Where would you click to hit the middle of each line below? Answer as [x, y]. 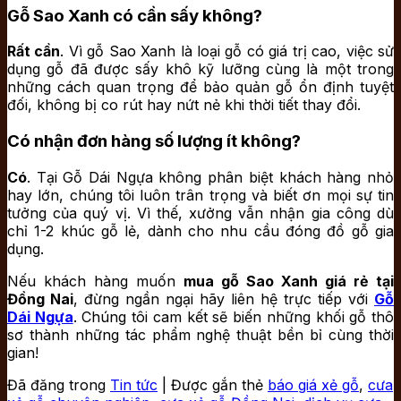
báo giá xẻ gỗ [313, 384]
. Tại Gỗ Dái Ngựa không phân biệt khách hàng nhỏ [210, 177]
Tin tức [134, 384]
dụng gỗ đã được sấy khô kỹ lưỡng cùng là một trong [200, 69]
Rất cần [34, 51]
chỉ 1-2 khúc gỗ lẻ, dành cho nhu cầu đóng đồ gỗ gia [200, 230]
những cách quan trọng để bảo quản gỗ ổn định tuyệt [200, 87]
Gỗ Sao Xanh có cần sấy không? [135, 15]
